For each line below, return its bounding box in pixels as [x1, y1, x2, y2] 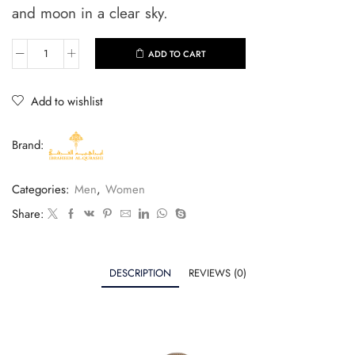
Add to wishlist [31, 92, 103, 110]
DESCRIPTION [109, 265, 171, 281]
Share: [12, 204, 44, 223]
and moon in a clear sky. [12, 2, 168, 25]
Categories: [12, 180, 72, 198]
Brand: [12, 136, 44, 155]
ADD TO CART [147, 47, 206, 60]
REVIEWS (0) [188, 265, 246, 281]
